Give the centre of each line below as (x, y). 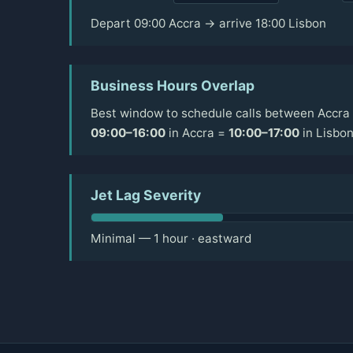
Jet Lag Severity (146, 195)
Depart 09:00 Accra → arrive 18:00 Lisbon (208, 24)
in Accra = (197, 133)
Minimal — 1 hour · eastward (171, 239)
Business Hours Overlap (173, 86)
